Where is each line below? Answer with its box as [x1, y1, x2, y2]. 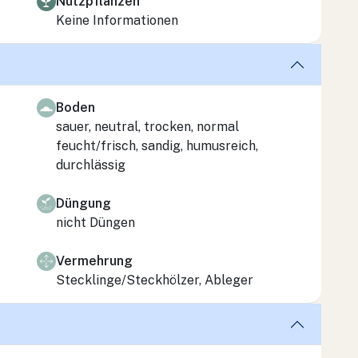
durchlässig [56, 157, 125, 173]
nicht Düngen [56, 214, 135, 230]
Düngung [56, 195, 111, 211]
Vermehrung [56, 253, 133, 268]
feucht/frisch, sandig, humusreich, [56, 137, 258, 153]
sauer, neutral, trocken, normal [56, 118, 239, 134]
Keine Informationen [56, 12, 178, 28]
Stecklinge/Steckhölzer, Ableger [56, 272, 253, 288]
